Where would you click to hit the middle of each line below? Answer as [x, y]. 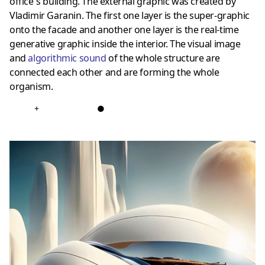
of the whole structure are [163, 58]
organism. [31, 86]
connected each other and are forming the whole [114, 72]
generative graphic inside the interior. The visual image [125, 43]
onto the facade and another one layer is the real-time [124, 29]
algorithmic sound [67, 58]
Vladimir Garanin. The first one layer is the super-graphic [130, 15]
